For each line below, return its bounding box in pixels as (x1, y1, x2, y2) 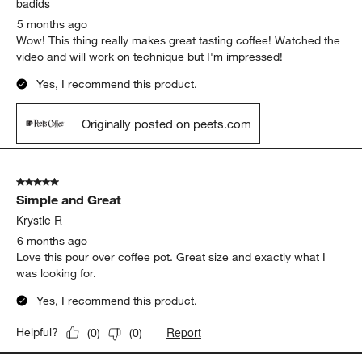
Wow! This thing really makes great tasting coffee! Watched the (16, 33, 341, 48)
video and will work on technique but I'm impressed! (16, 49, 284, 65)
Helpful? (16, 325, 59, 340)
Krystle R (16, 212, 63, 229)
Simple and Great (16, 192, 122, 208)
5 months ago (17, 17, 88, 32)
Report (166, 324, 202, 341)
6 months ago (17, 234, 88, 249)
